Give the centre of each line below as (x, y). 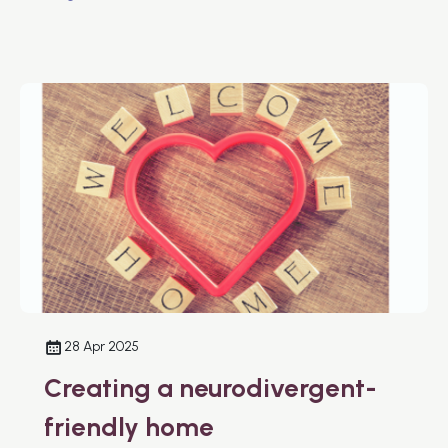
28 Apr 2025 (101, 346)
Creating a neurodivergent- (210, 387)
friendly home (129, 426)
